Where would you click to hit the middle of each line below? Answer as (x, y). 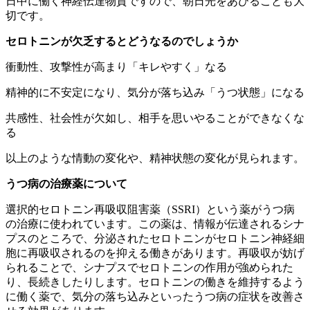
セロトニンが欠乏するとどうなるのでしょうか (122, 41)
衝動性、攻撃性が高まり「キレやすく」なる (116, 66)
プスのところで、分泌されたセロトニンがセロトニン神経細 (155, 238)
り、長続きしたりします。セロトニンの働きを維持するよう (155, 282)
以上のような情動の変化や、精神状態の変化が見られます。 (155, 158)
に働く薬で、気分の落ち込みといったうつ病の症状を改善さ (155, 296)
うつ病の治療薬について (66, 183)
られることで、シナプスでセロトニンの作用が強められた (149, 267)
